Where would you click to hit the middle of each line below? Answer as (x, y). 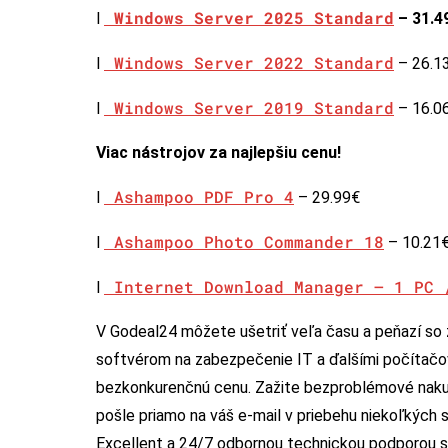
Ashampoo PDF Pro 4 (199, 196)
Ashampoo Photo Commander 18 (244, 241)
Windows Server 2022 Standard (249, 62)
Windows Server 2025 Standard (254, 17)
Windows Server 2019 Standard (249, 107)
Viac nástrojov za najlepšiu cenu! (218, 152)
